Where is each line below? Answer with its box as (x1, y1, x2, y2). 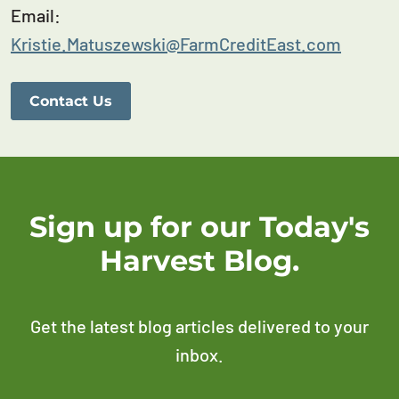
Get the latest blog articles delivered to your (30, 315, 369, 338)
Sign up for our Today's (29, 209, 370, 245)
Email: (11, 4, 61, 27)
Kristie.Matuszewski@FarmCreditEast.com (11, 33, 341, 55)
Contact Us (29, 93, 112, 110)
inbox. (175, 344, 224, 366)
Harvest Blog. (100, 243, 299, 279)
